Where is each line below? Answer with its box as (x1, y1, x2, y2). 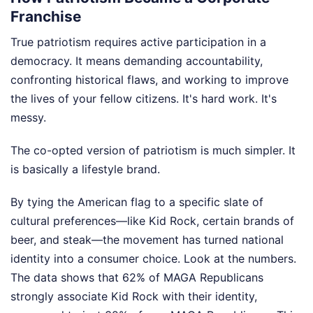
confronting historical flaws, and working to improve (10, 72, 289, 87)
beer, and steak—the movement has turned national (10, 232, 284, 247)
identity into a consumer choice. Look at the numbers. (10, 251, 296, 265)
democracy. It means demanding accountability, (10, 53, 263, 68)
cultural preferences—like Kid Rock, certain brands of (10, 213, 294, 228)
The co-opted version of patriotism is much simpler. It (10, 143, 296, 157)
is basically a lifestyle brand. (10, 161, 160, 176)
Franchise (10, 7, 81, 25)
